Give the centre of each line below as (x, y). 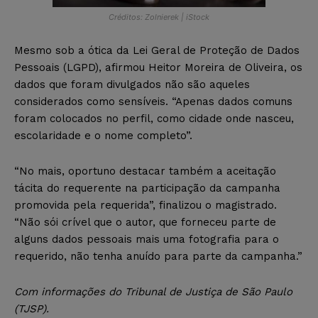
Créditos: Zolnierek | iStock (159, 17)
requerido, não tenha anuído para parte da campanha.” (158, 256)
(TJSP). (32, 308)
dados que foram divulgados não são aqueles (132, 84)
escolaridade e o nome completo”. (103, 135)
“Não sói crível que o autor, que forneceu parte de (145, 222)
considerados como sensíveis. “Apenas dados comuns (153, 101)
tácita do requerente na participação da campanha (147, 188)
